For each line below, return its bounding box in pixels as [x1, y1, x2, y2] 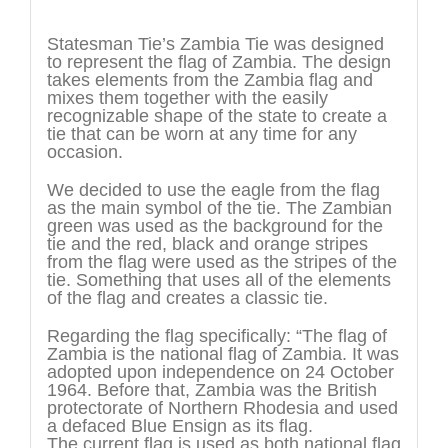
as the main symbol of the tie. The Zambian [46, 198, 392, 219]
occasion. [46, 142, 123, 163]
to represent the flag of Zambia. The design [46, 52, 391, 73]
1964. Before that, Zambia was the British [46, 380, 377, 401]
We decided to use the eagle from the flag [46, 180, 380, 201]
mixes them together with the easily [46, 88, 328, 109]
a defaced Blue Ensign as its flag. [46, 416, 313, 437]
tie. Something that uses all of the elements [46, 270, 391, 291]
